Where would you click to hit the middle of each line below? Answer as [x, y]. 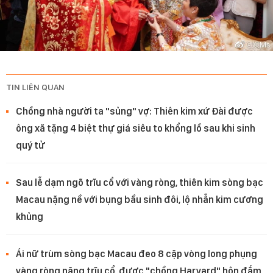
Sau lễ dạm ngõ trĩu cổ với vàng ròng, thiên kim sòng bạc [140, 183]
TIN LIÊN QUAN [35, 87]
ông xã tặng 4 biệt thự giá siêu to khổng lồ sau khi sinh [136, 129]
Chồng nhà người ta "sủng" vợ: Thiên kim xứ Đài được [134, 112]
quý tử [30, 146]
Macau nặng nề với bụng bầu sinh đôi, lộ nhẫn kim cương [140, 200]
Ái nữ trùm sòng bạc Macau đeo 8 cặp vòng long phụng [136, 254]
